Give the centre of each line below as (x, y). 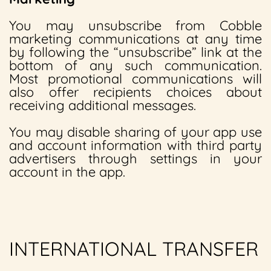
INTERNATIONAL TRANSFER (134, 249)
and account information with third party (135, 145)
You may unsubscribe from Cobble (135, 25)
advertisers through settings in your (135, 158)
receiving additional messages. (103, 105)
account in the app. (67, 172)
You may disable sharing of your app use (135, 132)
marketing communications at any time (135, 39)
